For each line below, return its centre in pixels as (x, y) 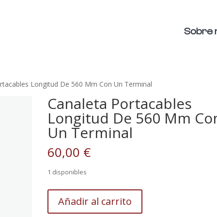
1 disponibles (67, 172)
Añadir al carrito (95, 201)
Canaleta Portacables (120, 103)
